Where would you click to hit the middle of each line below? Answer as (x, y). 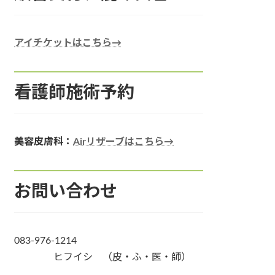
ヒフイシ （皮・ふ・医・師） (103, 257)
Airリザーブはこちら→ (124, 141)
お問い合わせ (66, 191)
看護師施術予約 (75, 92)
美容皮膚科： (44, 141)
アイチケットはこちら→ (68, 43)
